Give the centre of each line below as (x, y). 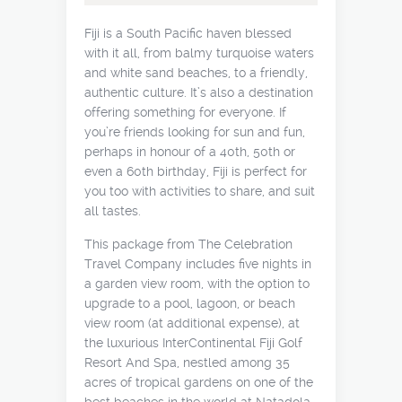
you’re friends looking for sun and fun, (195, 132)
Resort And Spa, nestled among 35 (187, 363)
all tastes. (113, 211)
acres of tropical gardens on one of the (199, 382)
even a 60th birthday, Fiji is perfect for (196, 171)
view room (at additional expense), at (192, 323)
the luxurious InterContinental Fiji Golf (193, 343)
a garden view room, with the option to (197, 284)
